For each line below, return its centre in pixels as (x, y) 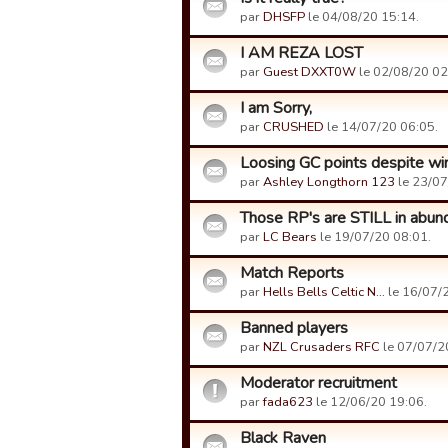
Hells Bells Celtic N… (324, 292)
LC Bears (290, 237)
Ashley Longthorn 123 (329, 182)
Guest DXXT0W (309, 72)
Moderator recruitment (318, 383)
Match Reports (292, 273)
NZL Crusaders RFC (321, 347)
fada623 (288, 402)
